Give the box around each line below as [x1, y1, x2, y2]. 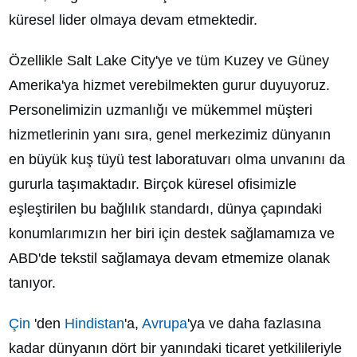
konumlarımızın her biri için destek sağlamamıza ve [9, 225, 335, 241]
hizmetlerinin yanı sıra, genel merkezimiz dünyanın [9, 126, 331, 143]
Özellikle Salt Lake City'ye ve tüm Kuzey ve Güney [9, 52, 329, 69]
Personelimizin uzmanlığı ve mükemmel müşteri [9, 101, 312, 118]
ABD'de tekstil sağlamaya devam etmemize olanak [9, 249, 330, 266]
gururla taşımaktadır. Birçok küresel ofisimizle [9, 175, 296, 192]
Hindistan [65, 315, 124, 331]
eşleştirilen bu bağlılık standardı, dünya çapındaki [9, 200, 322, 217]
